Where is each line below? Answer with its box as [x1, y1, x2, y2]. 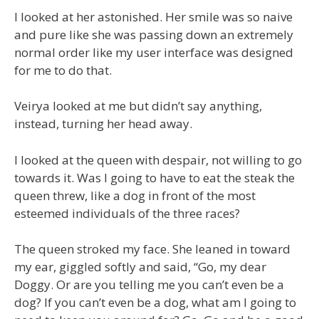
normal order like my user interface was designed [14, 43, 293, 61]
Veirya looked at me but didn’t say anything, [14, 98, 262, 114]
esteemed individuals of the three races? [14, 204, 240, 221]
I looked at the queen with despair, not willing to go [14, 151, 302, 168]
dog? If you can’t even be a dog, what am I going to [14, 294, 296, 310]
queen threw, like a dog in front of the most [14, 187, 256, 204]
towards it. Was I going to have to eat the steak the [14, 169, 295, 186]
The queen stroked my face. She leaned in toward [14, 241, 291, 257]
